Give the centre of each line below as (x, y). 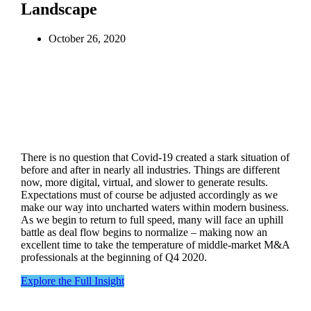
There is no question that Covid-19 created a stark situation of (155, 157)
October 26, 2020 (87, 39)
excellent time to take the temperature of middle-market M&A (155, 244)
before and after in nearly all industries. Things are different (150, 169)
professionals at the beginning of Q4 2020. (114, 257)
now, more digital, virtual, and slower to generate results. (144, 182)
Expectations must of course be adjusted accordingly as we (149, 194)
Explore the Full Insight (72, 280)
